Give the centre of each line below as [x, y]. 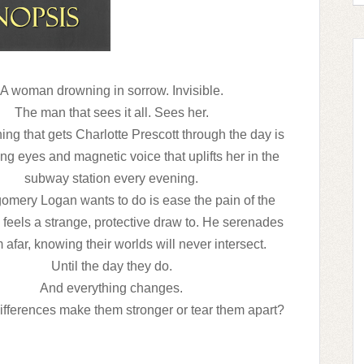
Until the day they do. [111, 266]
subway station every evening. [111, 178]
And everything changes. [111, 288]
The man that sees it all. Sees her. [111, 113]
